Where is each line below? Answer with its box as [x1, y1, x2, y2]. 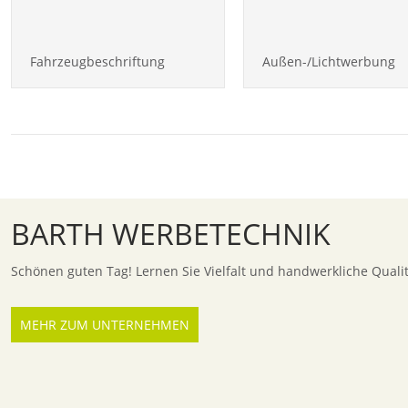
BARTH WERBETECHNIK [11, 214, 331, 253]
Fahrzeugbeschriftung [30, 53, 165, 70]
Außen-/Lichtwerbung [262, 53, 395, 70]
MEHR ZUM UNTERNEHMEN [20, 316, 189, 333]
